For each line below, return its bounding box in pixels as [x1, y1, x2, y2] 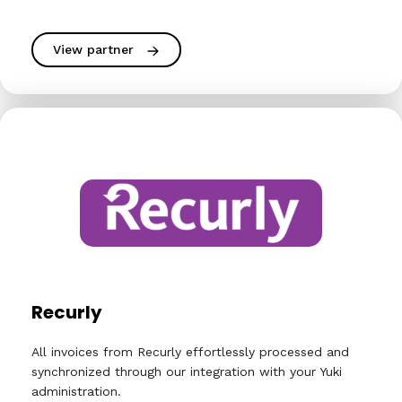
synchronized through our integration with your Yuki [31, 364, 342, 379]
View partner [53, 42, 134, 57]
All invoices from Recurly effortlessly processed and [31, 345, 349, 359]
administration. [31, 384, 121, 398]
